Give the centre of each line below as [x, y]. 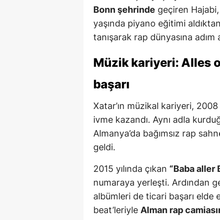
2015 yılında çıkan [131, 168]
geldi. [104, 147]
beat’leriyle [117, 210]
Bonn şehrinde [124, 9]
